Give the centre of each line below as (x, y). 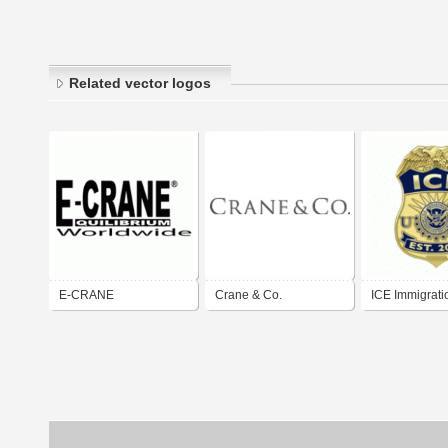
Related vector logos (140, 83)
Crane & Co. (248, 295)
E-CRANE (86, 295)
